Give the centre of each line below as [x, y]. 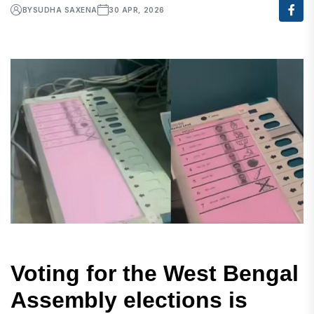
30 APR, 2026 [137, 9]
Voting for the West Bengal [155, 274]
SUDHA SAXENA [65, 9]
